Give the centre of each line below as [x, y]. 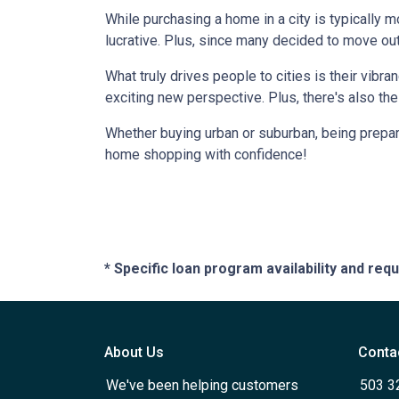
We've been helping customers [202, 385]
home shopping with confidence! [206, 154]
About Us [134, 352]
